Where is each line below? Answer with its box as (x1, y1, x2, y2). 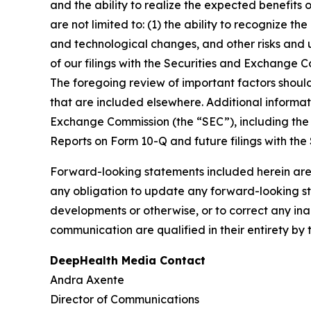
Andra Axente (50, 273, 124, 287)
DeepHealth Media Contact (50, 253, 205, 268)
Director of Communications (50, 292, 199, 307)
